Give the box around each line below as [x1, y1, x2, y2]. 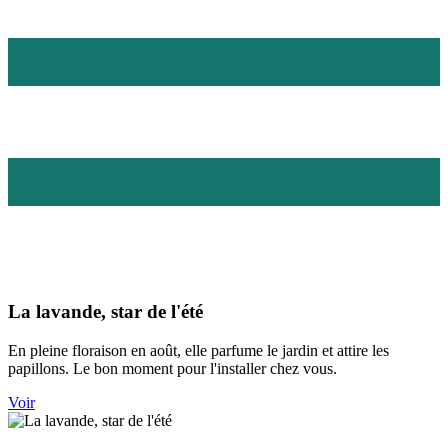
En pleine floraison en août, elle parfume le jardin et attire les [8, 341, 389, 359]
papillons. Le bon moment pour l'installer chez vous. [8, 359, 337, 377]
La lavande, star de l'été [8, 300, 203, 322]
